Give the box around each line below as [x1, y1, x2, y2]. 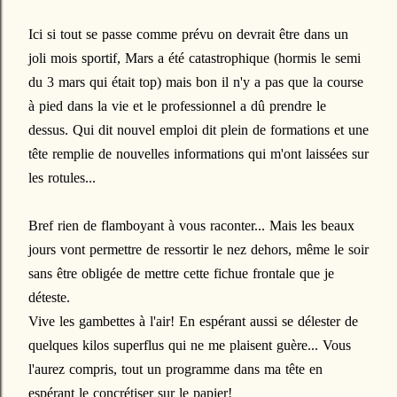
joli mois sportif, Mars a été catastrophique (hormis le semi [28, 51, 361, 66]
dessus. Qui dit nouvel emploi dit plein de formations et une [28, 122, 369, 137]
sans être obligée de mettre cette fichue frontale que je [28, 266, 334, 281]
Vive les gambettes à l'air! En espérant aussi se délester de [28, 314, 358, 329]
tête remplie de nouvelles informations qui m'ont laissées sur [28, 146, 369, 161]
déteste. [28, 290, 70, 305]
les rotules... [28, 170, 96, 185]
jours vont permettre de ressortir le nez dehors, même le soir [28, 242, 369, 257]
